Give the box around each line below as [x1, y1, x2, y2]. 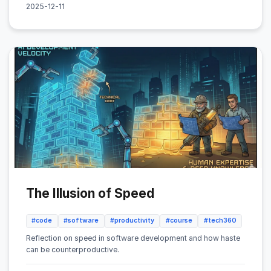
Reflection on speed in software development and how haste [26, 233, 240, 243]
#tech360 [203, 217, 237, 225]
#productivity [109, 217, 154, 225]
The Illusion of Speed [26, 185, 154, 201]
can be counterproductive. [26, 245, 119, 255]
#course [165, 217, 192, 225]
